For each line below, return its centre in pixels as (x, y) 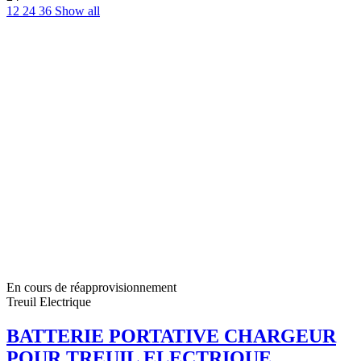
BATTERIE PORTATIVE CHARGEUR (171, 336)
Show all (77, 11)
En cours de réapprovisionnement (91, 288)
